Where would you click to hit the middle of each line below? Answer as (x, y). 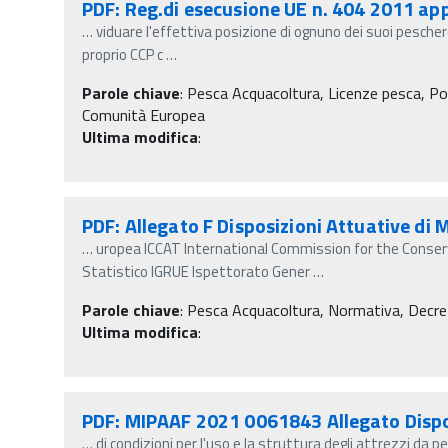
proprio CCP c (122, 54)
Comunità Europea (143, 114)
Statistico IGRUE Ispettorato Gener (196, 271)
